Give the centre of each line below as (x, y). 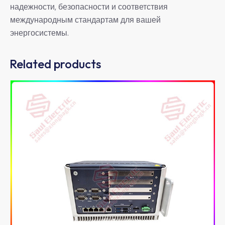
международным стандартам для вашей (85, 20)
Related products (55, 64)
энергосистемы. (39, 33)
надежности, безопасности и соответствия (89, 7)
